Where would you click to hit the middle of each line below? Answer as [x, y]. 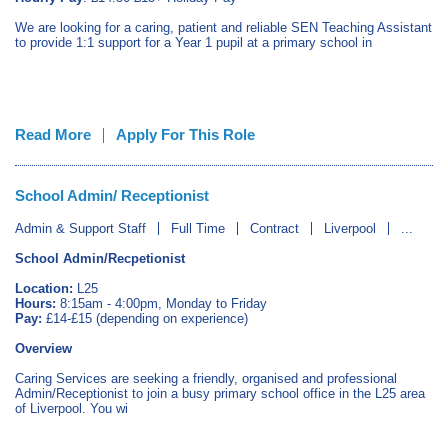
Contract [274, 228]
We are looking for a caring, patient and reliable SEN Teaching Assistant [223, 27]
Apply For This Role [185, 134]
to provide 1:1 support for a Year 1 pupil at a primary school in [193, 42]
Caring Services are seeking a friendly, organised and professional [206, 378]
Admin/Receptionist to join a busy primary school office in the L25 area [220, 393]
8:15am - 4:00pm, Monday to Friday [161, 303]
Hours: [35, 303]
